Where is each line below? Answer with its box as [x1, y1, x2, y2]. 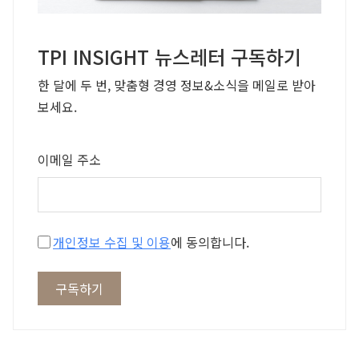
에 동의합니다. [171, 232, 249, 252]
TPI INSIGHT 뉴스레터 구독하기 [38, 42, 301, 71]
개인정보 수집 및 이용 [147, 232, 171, 252]
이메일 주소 [38, 150, 101, 170]
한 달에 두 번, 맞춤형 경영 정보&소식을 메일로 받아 [38, 75, 316, 95]
